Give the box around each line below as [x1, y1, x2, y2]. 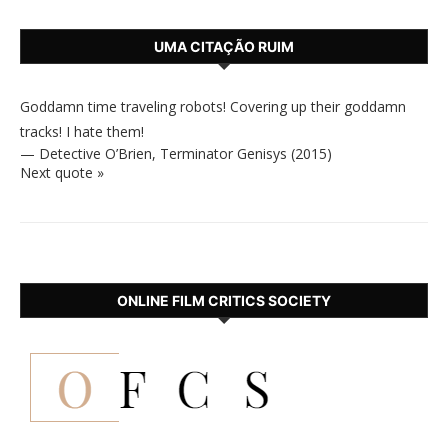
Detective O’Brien [39, 144, 152, 163]
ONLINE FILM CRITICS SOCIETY [117, 292, 331, 309]
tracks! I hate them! [20, 122, 144, 141]
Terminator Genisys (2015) [160, 144, 332, 163]
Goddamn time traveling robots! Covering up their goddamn [20, 97, 406, 116]
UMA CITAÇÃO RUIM [154, 38, 294, 55]
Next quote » [20, 163, 104, 182]
